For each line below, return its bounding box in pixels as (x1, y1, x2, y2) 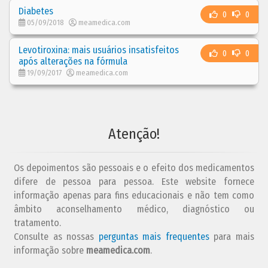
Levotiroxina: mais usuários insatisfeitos (19, 44, 179, 56)
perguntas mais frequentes (98, 230, 209, 242)
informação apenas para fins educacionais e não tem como (14, 189, 254, 201)
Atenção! (108, 125, 160, 142)
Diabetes (19, 5, 53, 17)
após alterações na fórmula (19, 55, 127, 67)
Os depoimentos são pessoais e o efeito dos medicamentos (14, 162, 254, 173)
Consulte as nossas (14, 230, 99, 242)
